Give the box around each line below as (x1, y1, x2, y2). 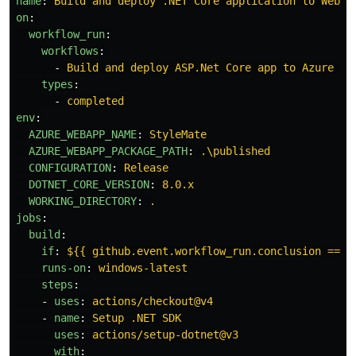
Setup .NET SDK (92, 311, 181, 324)
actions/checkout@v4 (92, 294, 213, 308)
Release (124, 161, 168, 174)
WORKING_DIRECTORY (29, 194, 137, 207)
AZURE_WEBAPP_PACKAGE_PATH (29, 144, 188, 157)
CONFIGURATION (29, 161, 111, 174)
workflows (41, 44, 99, 57)
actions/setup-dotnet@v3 (92, 327, 238, 341)
